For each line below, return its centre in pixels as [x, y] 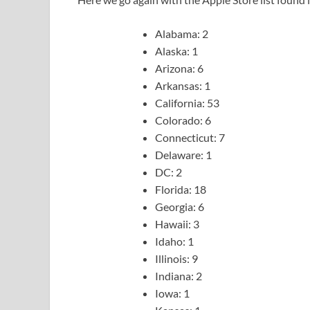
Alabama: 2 [182, 34]
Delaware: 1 [183, 155]
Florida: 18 [181, 190]
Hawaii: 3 [177, 224]
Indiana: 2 [179, 276]
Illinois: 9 [176, 259]
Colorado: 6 [183, 120]
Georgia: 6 [180, 207]
